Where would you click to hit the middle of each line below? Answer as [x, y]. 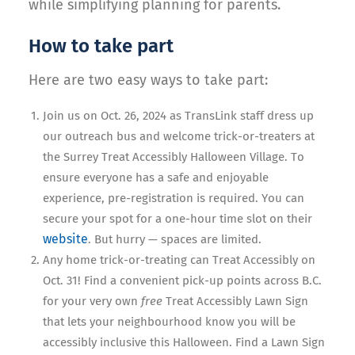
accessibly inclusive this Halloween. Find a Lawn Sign [184, 342]
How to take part [101, 46]
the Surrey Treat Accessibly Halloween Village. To [174, 157]
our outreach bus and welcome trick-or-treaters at [179, 136]
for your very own [92, 301]
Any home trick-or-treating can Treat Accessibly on [179, 260]
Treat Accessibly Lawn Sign [235, 301]
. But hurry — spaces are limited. [175, 239]
